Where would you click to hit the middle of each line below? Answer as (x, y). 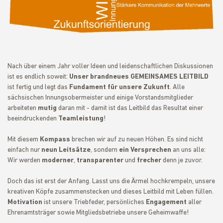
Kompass (55, 140)
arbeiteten (23, 108)
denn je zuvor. (182, 161)
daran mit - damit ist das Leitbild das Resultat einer (130, 108)
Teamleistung (81, 119)
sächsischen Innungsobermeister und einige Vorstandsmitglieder (100, 98)
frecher (149, 161)
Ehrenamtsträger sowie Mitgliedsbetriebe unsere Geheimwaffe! (98, 213)
